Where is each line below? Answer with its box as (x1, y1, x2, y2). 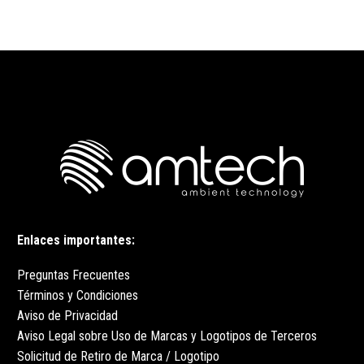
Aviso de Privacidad (17, 307, 118, 323)
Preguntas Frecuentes (17, 266, 130, 283)
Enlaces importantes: (17, 232, 135, 249)
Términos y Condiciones (17, 287, 138, 303)
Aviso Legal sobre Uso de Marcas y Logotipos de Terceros (17, 327, 317, 344)
